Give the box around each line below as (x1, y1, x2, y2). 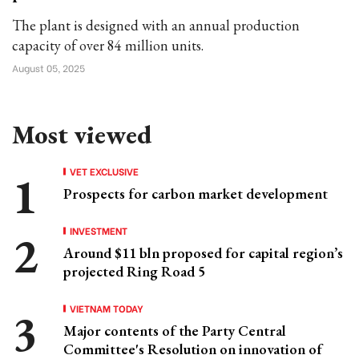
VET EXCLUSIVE (70, 164, 139, 178)
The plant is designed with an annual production (12, 16, 300, 34)
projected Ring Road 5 (63, 262, 205, 280)
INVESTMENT (70, 224, 127, 237)
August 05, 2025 (12, 61, 85, 75)
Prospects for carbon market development (63, 184, 328, 203)
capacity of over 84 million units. (12, 36, 204, 54)
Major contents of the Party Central (63, 321, 286, 340)
